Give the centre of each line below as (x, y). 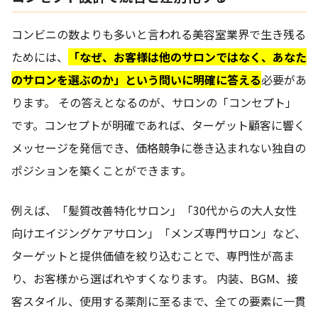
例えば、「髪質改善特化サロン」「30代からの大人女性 (154, 210)
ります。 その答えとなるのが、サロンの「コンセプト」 (154, 103)
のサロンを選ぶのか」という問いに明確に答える (136, 80)
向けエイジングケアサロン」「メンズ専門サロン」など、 (159, 233)
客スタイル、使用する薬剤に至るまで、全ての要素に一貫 (159, 301)
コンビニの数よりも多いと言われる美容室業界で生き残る (159, 34)
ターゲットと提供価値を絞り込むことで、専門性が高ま (153, 256)
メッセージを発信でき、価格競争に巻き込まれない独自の (159, 148)
